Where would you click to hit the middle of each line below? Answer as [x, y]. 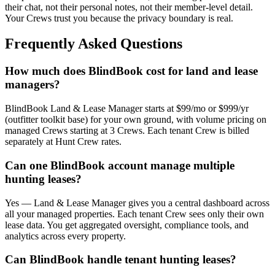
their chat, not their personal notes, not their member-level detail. [129, 7]
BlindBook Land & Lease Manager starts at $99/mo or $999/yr [127, 109]
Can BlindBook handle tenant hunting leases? [121, 260]
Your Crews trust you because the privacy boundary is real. [119, 18]
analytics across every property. [65, 236]
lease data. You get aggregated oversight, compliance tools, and [127, 225]
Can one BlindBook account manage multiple [120, 165]
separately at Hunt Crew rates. [63, 142]
